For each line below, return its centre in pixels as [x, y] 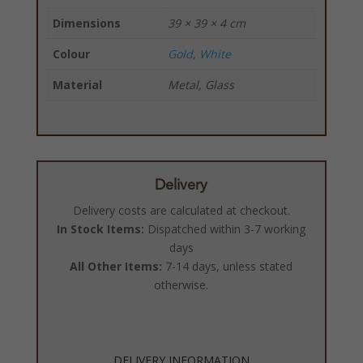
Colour [71, 53]
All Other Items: [116, 267]
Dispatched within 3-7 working [225, 229]
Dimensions [86, 23]
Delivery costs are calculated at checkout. [181, 211]
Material [77, 84]
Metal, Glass [201, 84]
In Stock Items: [101, 229]
